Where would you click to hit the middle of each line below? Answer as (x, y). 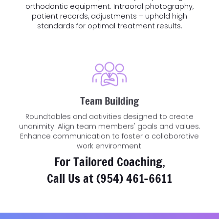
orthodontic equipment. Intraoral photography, (109, 6)
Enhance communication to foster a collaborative (109, 120)
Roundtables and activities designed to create (109, 100)
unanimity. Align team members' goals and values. (109, 110)
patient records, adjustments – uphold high (109, 16)
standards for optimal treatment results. (109, 26)
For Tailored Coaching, (109, 161)
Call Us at (72, 178)
